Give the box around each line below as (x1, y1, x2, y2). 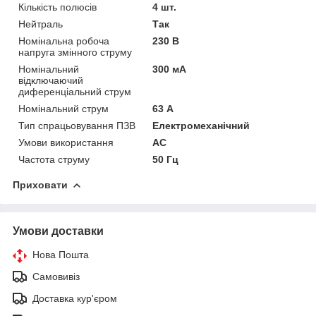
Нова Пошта (32, 248, 89, 260)
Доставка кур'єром (32, 292, 117, 304)
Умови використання (18, 136, 114, 148)
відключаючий (18, 74, 83, 86)
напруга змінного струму (18, 46, 132, 58)
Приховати (13, 178, 68, 190)
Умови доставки (13, 224, 104, 237)
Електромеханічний (152, 119, 250, 131)
